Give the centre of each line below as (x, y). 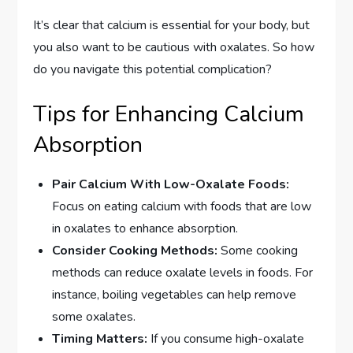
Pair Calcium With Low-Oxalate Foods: (171, 184)
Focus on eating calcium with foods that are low (182, 206)
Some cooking (258, 250)
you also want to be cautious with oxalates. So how (174, 47)
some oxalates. (94, 316)
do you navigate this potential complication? (153, 69)
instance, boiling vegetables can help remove (175, 294)
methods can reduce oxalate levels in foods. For (183, 272)
